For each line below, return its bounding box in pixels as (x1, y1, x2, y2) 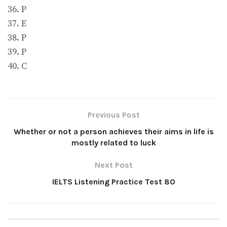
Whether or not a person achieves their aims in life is (13, 127, 214, 137)
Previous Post (87, 110, 140, 120)
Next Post (94, 160, 133, 170)
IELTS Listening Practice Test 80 (52, 177, 175, 187)
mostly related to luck (71, 138, 156, 148)
